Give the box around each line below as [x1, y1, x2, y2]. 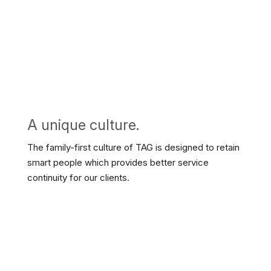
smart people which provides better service [27, 157, 209, 168]
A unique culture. [27, 116, 139, 134]
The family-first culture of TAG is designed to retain [27, 142, 240, 153]
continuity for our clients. [27, 172, 129, 183]
